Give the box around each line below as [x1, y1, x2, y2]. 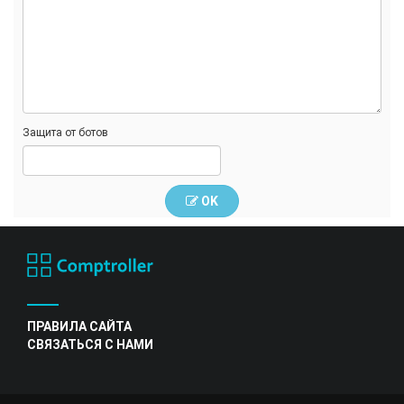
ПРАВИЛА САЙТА [27, 319, 132, 335]
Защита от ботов [23, 126, 108, 140]
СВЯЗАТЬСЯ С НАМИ [27, 337, 153, 353]
